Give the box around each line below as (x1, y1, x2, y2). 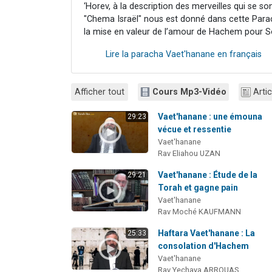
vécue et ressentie (158, 124, 232, 134)
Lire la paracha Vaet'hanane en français (106, 49, 262, 59)
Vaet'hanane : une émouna (158, 111, 263, 121)
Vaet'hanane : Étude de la (158, 169, 258, 180)
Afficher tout (75, 86, 124, 97)
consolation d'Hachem (158, 240, 250, 251)
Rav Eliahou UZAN (158, 148, 221, 158)
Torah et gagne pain (158, 182, 239, 192)
